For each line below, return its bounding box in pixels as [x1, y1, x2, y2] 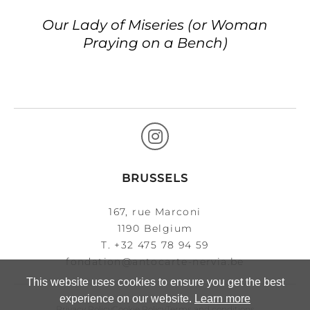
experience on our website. [60, 293, 194, 304]
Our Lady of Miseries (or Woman [42, 17, 268, 34]
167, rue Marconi [109, 205, 201, 218]
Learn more [194, 293, 250, 304]
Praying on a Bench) [82, 35, 228, 52]
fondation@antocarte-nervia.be [66, 255, 244, 268]
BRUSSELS [121, 171, 188, 185]
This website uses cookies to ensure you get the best [26, 276, 284, 288]
